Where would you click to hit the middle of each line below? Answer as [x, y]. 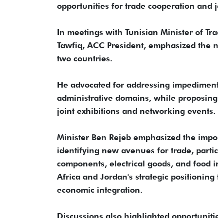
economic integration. [100, 190]
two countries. [85, 59]
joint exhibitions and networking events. [136, 111]
